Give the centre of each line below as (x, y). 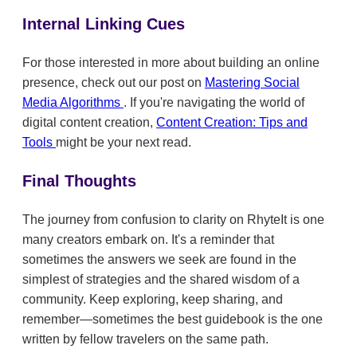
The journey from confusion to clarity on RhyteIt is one (173, 219)
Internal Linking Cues (104, 24)
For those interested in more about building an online (171, 62)
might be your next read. (124, 142)
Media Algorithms (73, 102)
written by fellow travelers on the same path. (145, 339)
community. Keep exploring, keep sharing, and (153, 299)
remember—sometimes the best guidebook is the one (173, 319)
